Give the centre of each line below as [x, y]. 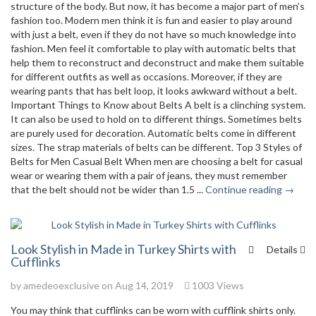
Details [283, 249]
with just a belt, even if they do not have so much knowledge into [153, 34]
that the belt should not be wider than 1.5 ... [108, 189]
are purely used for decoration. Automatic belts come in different [153, 133]
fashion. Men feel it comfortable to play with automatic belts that [153, 48]
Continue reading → [250, 189]
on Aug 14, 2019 [136, 285]
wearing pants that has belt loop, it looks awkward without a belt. [154, 91]
